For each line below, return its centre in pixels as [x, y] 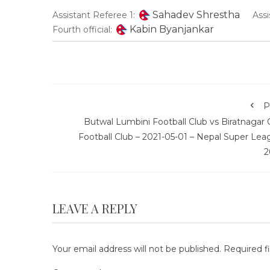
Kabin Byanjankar [171, 29]
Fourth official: [82, 29]
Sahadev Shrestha [196, 14]
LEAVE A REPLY [95, 208]
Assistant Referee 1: [94, 15]
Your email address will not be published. [137, 249]
